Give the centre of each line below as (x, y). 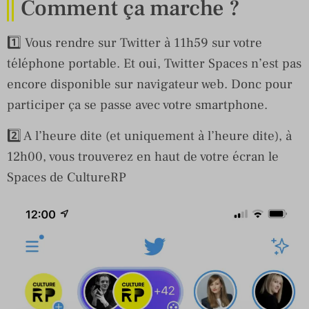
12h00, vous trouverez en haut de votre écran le (143, 156)
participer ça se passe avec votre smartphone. (137, 104)
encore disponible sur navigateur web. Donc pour (150, 84)
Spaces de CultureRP (68, 177)
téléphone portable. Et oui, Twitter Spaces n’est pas (154, 63)
